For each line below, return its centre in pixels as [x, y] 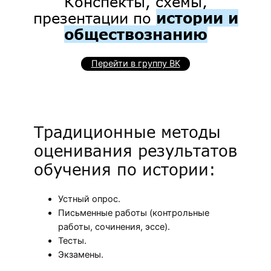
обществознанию [135, 34]
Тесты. [72, 240]
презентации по [94, 18]
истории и [197, 18]
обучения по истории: [125, 169]
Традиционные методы [127, 132]
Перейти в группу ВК [135, 63]
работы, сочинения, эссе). [114, 227]
